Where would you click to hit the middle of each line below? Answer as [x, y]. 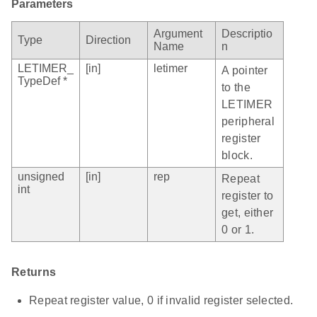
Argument [178, 34]
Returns [34, 272]
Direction [108, 40]
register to [248, 196]
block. [237, 156]
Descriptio [247, 34]
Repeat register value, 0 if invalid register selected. [161, 301]
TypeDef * [42, 81]
